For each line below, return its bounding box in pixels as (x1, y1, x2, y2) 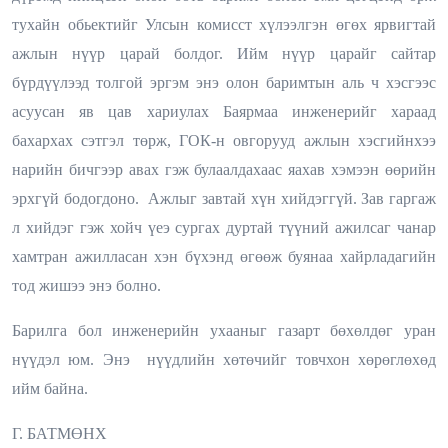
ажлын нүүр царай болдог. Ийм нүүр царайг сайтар (12, 44, 436, 62)
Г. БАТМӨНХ (12, 424, 107, 442)
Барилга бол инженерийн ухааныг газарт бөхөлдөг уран (12, 321, 436, 339)
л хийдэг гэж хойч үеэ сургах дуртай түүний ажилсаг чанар (12, 218, 436, 236)
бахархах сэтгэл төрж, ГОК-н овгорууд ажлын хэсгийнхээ (12, 131, 436, 149)
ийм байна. (12, 379, 88, 397)
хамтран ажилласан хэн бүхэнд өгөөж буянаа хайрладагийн (12, 247, 436, 265)
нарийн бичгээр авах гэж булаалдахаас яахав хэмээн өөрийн (12, 160, 436, 178)
